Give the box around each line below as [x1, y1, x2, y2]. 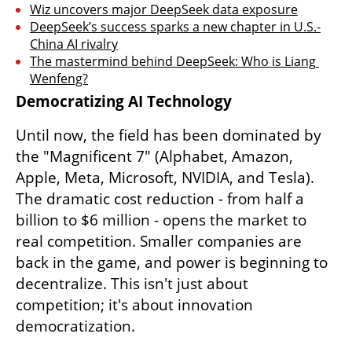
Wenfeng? [30, 69, 88, 87]
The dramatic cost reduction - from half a [16, 188, 304, 209]
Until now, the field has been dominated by [16, 124, 321, 145]
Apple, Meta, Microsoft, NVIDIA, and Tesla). [16, 167, 314, 188]
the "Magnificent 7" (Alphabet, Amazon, [16, 145, 293, 167]
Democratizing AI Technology [16, 90, 232, 112]
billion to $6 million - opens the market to [16, 209, 306, 230]
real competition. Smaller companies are [16, 230, 302, 251]
